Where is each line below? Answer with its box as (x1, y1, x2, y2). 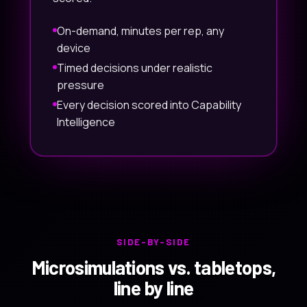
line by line (113, 276, 194, 299)
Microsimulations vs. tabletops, (31, 256, 276, 279)
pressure (57, 77, 104, 93)
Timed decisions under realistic (57, 60, 212, 75)
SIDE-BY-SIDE (116, 236, 191, 247)
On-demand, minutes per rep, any (57, 23, 224, 38)
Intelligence (57, 114, 115, 130)
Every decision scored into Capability (57, 97, 241, 112)
